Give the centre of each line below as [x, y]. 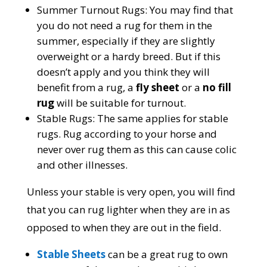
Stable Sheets [71, 254]
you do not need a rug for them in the [124, 26]
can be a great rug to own [166, 254]
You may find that [190, 10]
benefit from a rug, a [86, 88]
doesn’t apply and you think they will [123, 72]
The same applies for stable [161, 119]
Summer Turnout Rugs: [92, 10]
